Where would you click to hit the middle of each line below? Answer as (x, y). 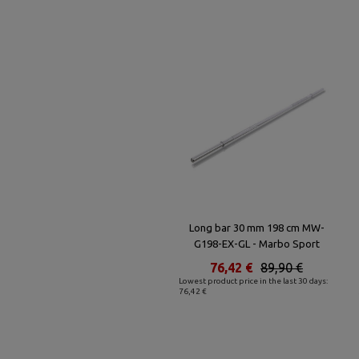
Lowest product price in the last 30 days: (254, 281)
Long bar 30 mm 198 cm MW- (256, 228)
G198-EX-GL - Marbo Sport (256, 244)
